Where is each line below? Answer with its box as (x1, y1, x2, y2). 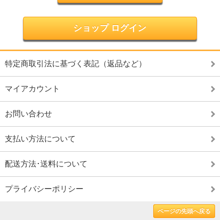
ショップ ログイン (73, 23, 147, 33)
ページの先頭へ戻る (158, 208, 211, 215)
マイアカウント (5, 84, 60, 93)
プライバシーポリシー (5, 185, 83, 193)
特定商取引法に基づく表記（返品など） (5, 59, 146, 68)
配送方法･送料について (5, 160, 87, 168)
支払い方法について (5, 135, 76, 143)
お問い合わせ (5, 110, 52, 118)
